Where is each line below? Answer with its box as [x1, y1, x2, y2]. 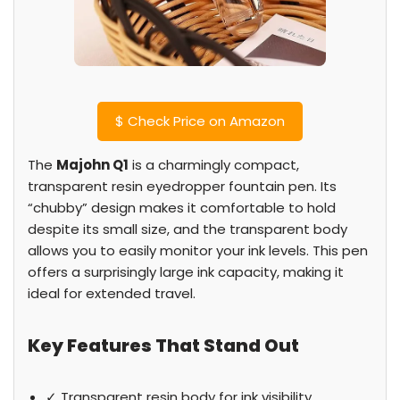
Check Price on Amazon [124, 112, 285, 130]
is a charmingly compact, [129, 155, 299, 174]
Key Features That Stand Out [28, 333, 299, 358]
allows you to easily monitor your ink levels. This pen [28, 241, 368, 260]
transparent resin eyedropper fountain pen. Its [28, 177, 337, 196]
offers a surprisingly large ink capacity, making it [28, 262, 344, 281]
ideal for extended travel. [28, 284, 196, 303]
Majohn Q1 [56, 155, 129, 174]
